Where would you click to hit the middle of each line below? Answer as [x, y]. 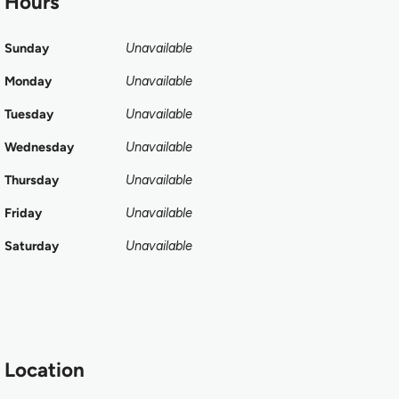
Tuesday [29, 114]
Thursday [32, 180]
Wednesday [39, 147]
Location [45, 370]
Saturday [32, 246]
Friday [23, 213]
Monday [28, 81]
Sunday [27, 49]
